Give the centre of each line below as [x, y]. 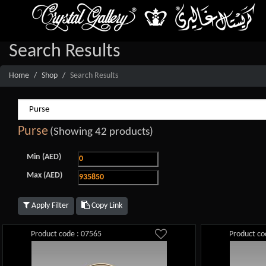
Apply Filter [49, 205]
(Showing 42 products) [102, 132]
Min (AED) [44, 157]
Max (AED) [45, 175]
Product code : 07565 [66, 234]
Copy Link [106, 205]
